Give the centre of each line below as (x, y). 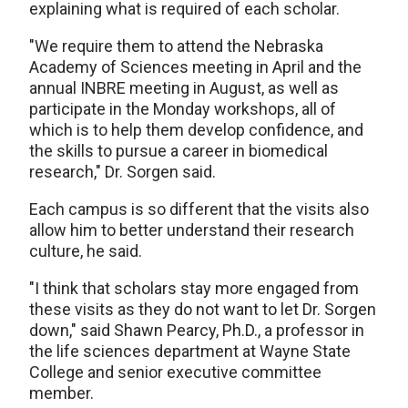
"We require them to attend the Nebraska (176, 46)
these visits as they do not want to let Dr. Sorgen (203, 310)
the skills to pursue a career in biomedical (178, 151)
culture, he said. (86, 251)
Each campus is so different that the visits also (199, 209)
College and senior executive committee (175, 372)
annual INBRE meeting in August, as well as (184, 88)
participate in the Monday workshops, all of (183, 109)
